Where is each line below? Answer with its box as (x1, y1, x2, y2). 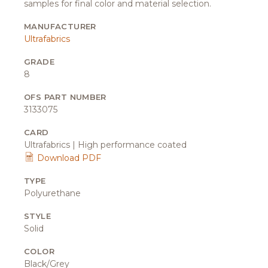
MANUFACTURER (24, 21, 96, 31)
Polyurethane (24, 187, 81, 199)
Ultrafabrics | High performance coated (24, 139, 187, 150)
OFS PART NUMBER (24, 92, 106, 102)
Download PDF (35, 152, 101, 163)
